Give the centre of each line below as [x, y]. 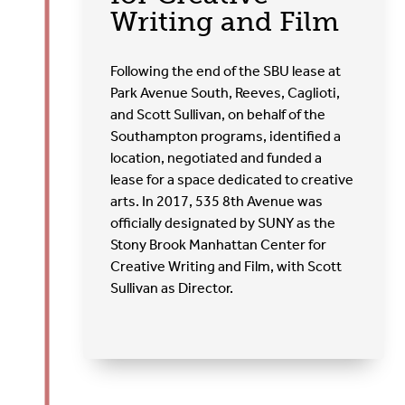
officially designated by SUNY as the [223, 222]
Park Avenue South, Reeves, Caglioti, [226, 92]
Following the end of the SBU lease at [226, 71]
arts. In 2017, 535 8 [171, 201]
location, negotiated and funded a [217, 157]
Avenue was [284, 201]
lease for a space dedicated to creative [232, 179]
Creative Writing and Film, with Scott [226, 266]
